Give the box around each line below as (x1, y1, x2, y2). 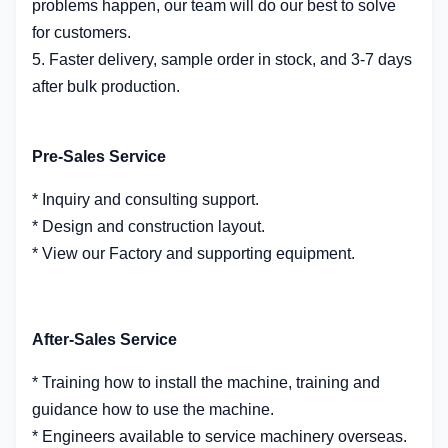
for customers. (32, 24, 131, 41)
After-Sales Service (32, 331, 177, 348)
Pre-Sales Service (32, 148, 166, 165)
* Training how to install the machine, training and (32, 374, 380, 391)
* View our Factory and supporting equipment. (32, 245, 355, 262)
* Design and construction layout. (32, 218, 265, 235)
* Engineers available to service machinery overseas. (32, 428, 407, 445)
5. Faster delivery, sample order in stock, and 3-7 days (32, 51, 412, 68)
